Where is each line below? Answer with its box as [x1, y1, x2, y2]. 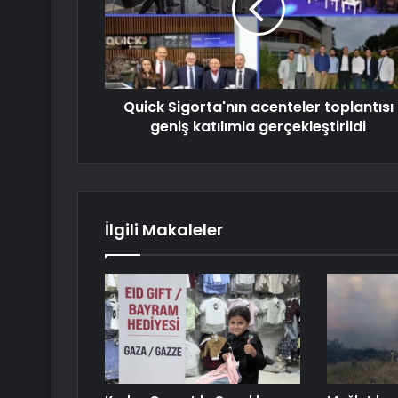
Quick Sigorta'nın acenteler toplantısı [123, 97, 394, 118]
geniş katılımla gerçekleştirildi [150, 116, 366, 138]
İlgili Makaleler [105, 219, 223, 242]
